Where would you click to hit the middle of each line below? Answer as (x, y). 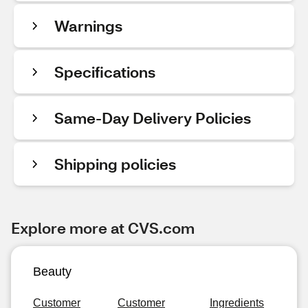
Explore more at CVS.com (103, 228)
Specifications (105, 72)
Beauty (52, 272)
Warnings (88, 26)
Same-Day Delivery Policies (153, 118)
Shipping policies (115, 164)
